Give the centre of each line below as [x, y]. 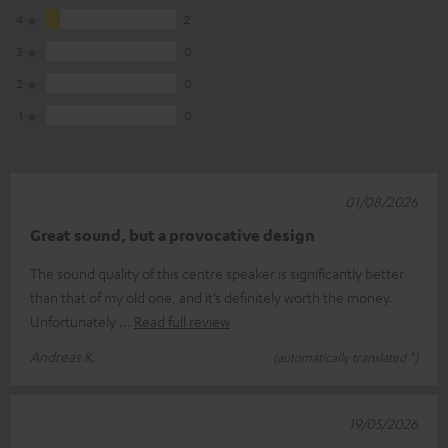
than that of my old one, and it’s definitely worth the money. [211, 297]
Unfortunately [74, 321]
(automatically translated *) [345, 357]
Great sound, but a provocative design [172, 235]
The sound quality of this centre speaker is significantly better [217, 273]
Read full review [182, 321]
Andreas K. [63, 356]
